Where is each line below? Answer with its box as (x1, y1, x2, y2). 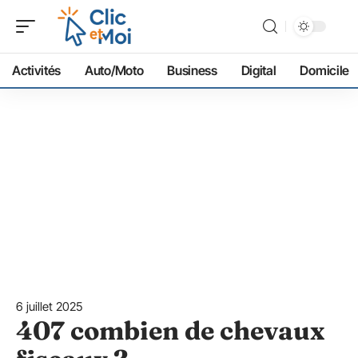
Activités (12, 62, 62, 78)
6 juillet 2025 (16, 299, 82, 314)
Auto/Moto (85, 62, 144, 78)
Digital (241, 62, 276, 78)
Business (167, 62, 217, 78)
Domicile (300, 62, 349, 78)
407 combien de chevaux (16, 315, 324, 346)
